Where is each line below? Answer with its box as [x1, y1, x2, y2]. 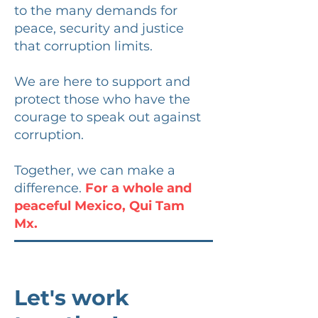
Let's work [14, 285, 129, 311]
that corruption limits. [14, 38, 153, 54]
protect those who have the [14, 92, 190, 107]
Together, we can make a [14, 163, 175, 178]
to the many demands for [14, 3, 177, 18]
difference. [14, 180, 82, 196]
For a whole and [85, 180, 192, 196]
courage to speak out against [14, 109, 201, 125]
